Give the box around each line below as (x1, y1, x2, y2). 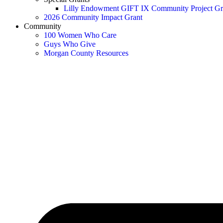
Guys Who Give (44, 40, 96, 48)
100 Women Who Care (44, 31, 116, 39)
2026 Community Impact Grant (44, 13, 142, 21)
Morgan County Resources (44, 49, 128, 57)
